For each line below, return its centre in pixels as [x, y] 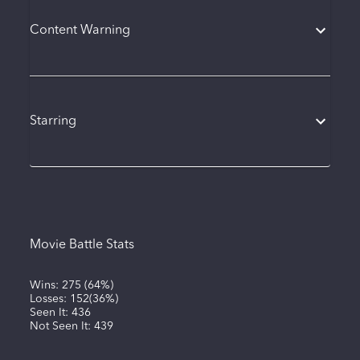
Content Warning [80, 30]
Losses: [49, 299]
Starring [53, 121]
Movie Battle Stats [82, 245]
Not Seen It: [61, 327]
